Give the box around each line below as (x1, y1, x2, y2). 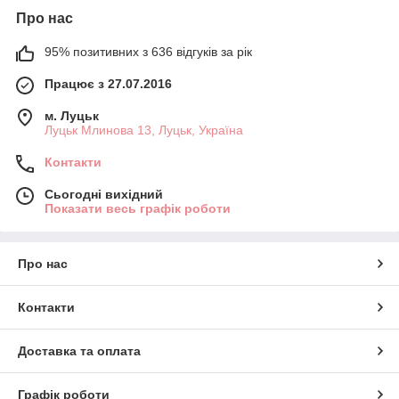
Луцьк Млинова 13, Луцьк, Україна (45, 122, 243, 137)
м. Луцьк (45, 108, 99, 123)
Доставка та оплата (18, 343, 141, 358)
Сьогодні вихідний (45, 186, 163, 201)
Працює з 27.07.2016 (45, 76, 172, 91)
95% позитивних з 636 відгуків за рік (45, 44, 252, 59)
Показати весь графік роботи (45, 200, 231, 216)
